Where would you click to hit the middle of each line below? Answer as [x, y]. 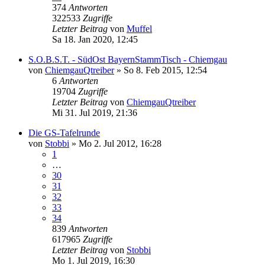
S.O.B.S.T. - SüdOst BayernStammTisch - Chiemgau [128, 59]
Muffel [139, 28]
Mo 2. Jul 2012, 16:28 [120, 143]
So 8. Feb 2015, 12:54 [165, 70]
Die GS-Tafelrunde [64, 132]
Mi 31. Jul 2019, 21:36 [95, 112]
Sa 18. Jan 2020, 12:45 [95, 39]
